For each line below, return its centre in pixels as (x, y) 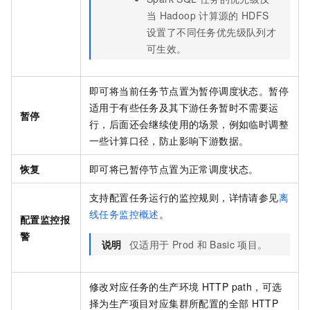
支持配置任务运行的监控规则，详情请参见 (184, 198)
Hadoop (177, 16)
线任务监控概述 (124, 214)
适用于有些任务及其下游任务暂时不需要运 (184, 108)
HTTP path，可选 (242, 287)
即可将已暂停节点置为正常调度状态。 (174, 169)
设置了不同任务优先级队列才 (212, 32)
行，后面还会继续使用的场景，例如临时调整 (189, 124)
